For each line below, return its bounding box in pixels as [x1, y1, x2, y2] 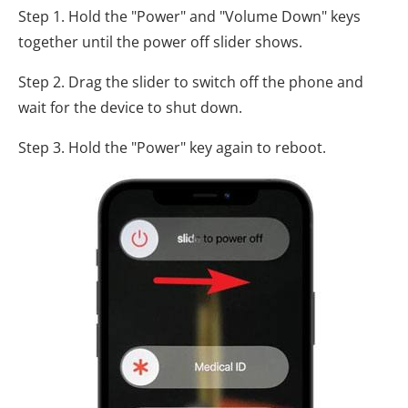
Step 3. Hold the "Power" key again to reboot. [18, 137, 326, 158]
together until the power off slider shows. [18, 31, 302, 52]
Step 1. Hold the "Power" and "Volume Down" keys [18, 5, 361, 26]
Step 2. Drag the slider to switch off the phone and [18, 71, 363, 92]
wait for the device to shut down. [18, 97, 242, 117]
